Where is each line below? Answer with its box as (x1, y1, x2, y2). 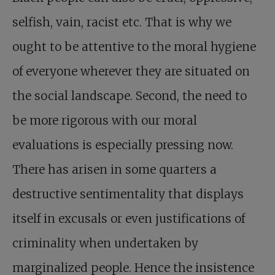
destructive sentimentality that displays (12, 187, 244, 202)
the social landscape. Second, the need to (12, 88, 247, 104)
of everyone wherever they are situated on (12, 64, 250, 79)
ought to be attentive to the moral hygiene (12, 39, 256, 55)
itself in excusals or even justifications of (12, 211, 245, 227)
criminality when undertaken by (12, 236, 198, 251)
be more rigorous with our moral (12, 113, 197, 128)
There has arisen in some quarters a (12, 162, 217, 177)
